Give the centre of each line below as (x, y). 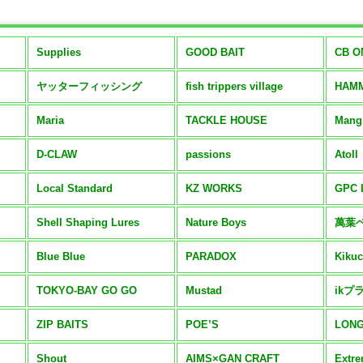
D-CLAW (57, 154)
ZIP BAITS (63, 325)
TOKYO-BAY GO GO (87, 290)
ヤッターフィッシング (90, 86)
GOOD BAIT (216, 52)
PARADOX (211, 256)
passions (209, 154)
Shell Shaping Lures (88, 222)
